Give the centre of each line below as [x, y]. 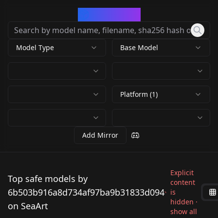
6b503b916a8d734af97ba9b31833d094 [86, 192]
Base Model [139, 47]
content [183, 182]
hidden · [184, 202]
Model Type [35, 47]
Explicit [182, 173]
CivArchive [115, 14]
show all [184, 211]
